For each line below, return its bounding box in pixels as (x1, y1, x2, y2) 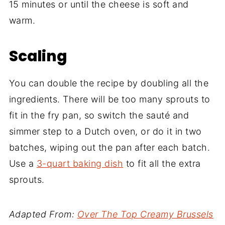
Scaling (9, 46, 67, 67)
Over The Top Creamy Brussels (77, 209, 213, 220)
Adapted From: (9, 209, 77, 220)
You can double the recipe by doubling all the (9, 78, 209, 89)
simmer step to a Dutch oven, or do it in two (9, 126, 202, 137)
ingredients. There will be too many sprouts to (9, 94, 210, 105)
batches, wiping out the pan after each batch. (9, 142, 210, 153)
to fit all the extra (123, 158, 201, 169)
